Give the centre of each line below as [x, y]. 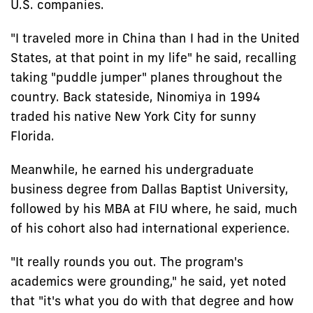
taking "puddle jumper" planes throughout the [146, 77]
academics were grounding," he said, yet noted [148, 281]
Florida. [32, 136]
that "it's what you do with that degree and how [152, 300]
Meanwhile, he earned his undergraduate [132, 169]
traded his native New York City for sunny [133, 116]
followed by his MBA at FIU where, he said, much [154, 208]
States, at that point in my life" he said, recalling [153, 57]
